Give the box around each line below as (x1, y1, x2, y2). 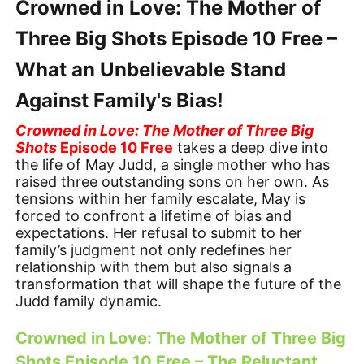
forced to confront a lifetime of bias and (15, 206, 292, 224)
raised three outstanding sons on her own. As (15, 172, 330, 190)
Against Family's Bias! (15, 89, 224, 113)
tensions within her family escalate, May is (15, 189, 306, 207)
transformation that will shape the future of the (15, 275, 342, 292)
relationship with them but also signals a (15, 258, 292, 275)
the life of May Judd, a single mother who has (15, 155, 331, 173)
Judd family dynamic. (15, 292, 162, 310)
